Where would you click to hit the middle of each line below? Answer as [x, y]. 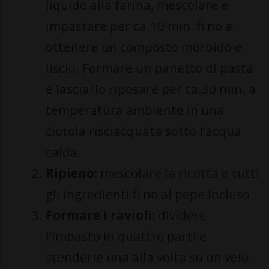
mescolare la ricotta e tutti [180, 173]
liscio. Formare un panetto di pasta [150, 68]
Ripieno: [73, 173]
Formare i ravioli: [100, 215]
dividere [181, 215]
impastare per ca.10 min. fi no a [139, 26]
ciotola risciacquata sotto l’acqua [144, 131]
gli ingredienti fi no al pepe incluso [149, 194]
